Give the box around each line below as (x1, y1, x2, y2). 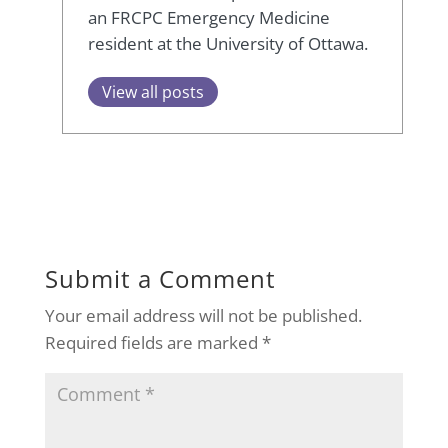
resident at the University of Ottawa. (88, 32, 369, 56)
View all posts (102, 81, 205, 104)
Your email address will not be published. (44, 303, 362, 327)
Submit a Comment (44, 261, 276, 295)
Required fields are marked (44, 330, 262, 354)
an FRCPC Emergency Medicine (88, 6, 331, 30)
